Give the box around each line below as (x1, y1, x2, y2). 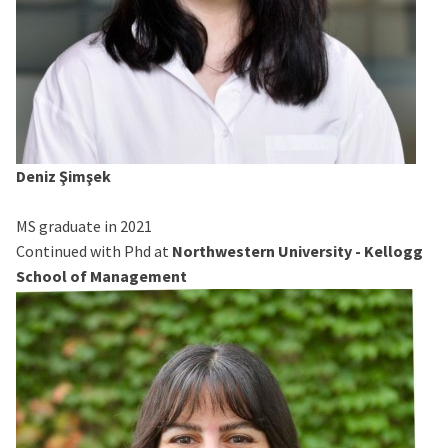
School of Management (16, 266, 187, 287)
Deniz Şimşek (16, 166, 111, 187)
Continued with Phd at (16, 241, 169, 262)
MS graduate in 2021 (16, 216, 152, 237)
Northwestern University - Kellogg (169, 241, 423, 262)
